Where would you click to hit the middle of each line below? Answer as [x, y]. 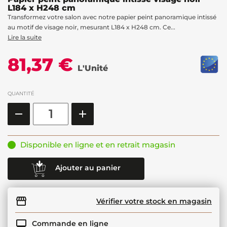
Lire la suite [25, 37]
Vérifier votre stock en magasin [154, 201]
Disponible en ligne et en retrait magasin [98, 144]
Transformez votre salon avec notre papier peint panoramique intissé [112, 17]
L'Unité [93, 68]
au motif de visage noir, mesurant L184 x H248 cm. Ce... [91, 27]
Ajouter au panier [88, 168]
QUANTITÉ [21, 93]
